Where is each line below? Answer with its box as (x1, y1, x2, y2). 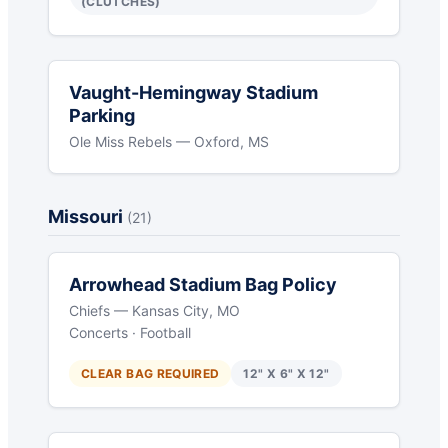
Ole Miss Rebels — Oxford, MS (69, 133, 269, 151)
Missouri (48, 206, 127, 228)
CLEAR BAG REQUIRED (81, 366, 220, 382)
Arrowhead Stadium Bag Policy (69, 274, 337, 296)
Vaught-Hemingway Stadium (69, 82, 318, 104)
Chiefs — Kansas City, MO (69, 302, 240, 320)
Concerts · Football (69, 324, 191, 342)
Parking (69, 105, 135, 127)
